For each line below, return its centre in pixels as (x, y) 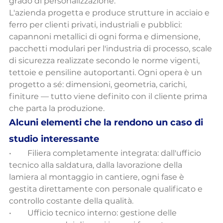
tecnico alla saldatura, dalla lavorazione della (97, 165)
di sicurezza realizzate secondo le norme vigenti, (105, 61)
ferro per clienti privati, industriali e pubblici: (96, 25)
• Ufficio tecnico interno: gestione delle (94, 213)
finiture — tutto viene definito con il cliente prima (109, 97)
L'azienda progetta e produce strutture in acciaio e (110, 13)
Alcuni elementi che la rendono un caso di (107, 123)
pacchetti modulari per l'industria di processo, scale (111, 49)
